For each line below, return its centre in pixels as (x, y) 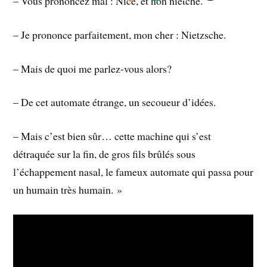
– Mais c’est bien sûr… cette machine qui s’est (112, 136)
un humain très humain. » (68, 190)
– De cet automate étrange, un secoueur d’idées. (115, 102)
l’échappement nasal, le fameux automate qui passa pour (133, 172)
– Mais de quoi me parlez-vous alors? (93, 68)
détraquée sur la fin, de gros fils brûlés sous (105, 154)
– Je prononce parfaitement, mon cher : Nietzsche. (120, 34)
